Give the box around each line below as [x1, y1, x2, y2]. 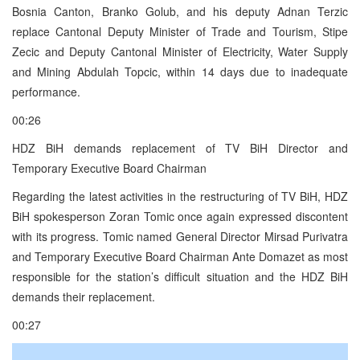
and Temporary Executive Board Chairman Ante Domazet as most [12, 247, 348, 264]
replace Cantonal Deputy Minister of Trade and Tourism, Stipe [12, 22, 348, 39]
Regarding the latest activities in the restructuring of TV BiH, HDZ [12, 187, 348, 204]
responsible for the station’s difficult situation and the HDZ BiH [12, 268, 348, 284]
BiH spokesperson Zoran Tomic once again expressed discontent [12, 207, 348, 224]
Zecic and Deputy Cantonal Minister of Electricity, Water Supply [12, 43, 348, 59]
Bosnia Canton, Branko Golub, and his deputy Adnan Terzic [12, 2, 348, 19]
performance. [12, 83, 80, 100]
